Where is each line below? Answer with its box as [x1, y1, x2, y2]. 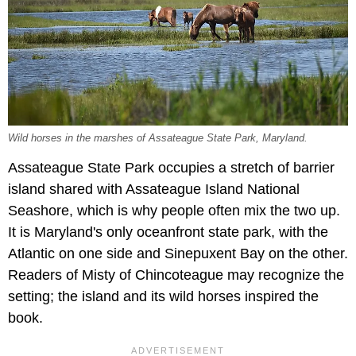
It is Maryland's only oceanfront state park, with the [8, 224, 328, 241]
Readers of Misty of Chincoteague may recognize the [8, 267, 344, 284]
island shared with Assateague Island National [8, 181, 300, 198]
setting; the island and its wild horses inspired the [8, 288, 319, 305]
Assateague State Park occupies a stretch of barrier [8, 160, 335, 176]
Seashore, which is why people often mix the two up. [8, 203, 340, 219]
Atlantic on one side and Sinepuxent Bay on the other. [8, 246, 348, 262]
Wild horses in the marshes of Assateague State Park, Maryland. [8, 133, 308, 145]
